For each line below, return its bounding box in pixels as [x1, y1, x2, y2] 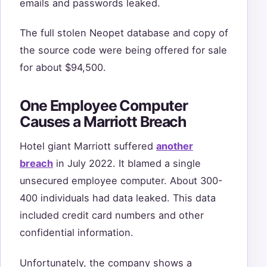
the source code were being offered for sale [20, 44, 227, 57]
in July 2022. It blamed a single [53, 157, 201, 170]
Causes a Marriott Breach [20, 112, 187, 131]
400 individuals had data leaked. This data [20, 192, 216, 204]
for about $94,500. [20, 61, 106, 74]
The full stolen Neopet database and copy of [20, 27, 228, 39]
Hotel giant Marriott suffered [20, 140, 156, 153]
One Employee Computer [20, 96, 188, 114]
